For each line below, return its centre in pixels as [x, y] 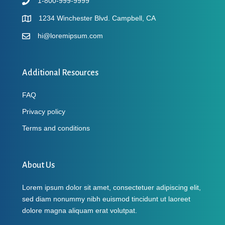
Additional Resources [60, 73]
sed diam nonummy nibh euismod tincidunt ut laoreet [106, 199]
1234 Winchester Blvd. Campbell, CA [97, 18]
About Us [38, 165]
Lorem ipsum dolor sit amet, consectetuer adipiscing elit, [111, 188]
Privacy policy [44, 112]
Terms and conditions [56, 128]
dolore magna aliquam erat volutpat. [80, 211]
